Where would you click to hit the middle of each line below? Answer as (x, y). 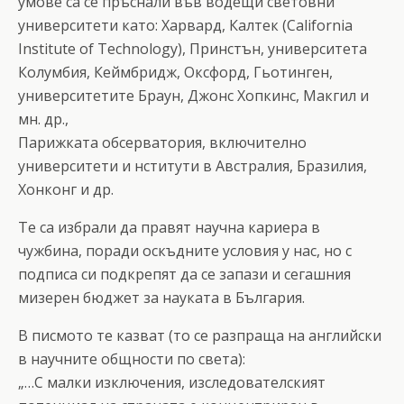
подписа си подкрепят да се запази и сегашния (184, 274)
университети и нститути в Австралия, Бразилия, (193, 165)
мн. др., (43, 119)
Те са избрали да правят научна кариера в (169, 227)
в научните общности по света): (132, 358)
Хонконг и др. (66, 189)
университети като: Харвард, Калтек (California (185, 25)
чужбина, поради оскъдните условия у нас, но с (185, 250)
